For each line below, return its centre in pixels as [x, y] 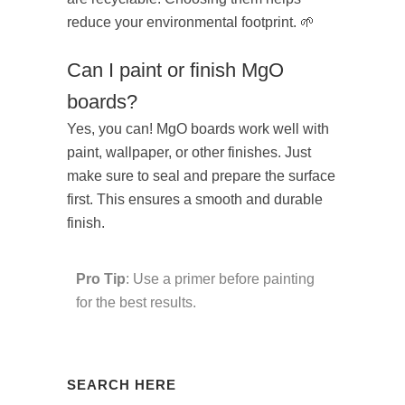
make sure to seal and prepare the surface [201, 176]
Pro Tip [101, 279]
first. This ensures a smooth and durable [195, 200]
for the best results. [136, 303]
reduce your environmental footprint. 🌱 [191, 23]
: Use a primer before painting [220, 279]
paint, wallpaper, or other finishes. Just [189, 153]
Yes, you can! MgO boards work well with [198, 129]
